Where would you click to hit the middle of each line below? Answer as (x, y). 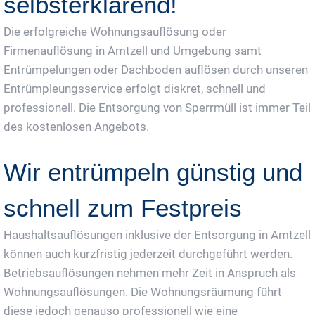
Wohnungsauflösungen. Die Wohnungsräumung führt (143, 291)
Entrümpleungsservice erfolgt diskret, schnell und (135, 88)
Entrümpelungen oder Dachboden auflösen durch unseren (156, 69)
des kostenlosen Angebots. (76, 126)
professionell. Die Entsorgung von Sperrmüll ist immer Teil (157, 107)
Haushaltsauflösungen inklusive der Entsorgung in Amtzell (157, 234)
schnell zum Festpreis (123, 207)
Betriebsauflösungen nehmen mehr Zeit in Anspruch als (150, 272)
